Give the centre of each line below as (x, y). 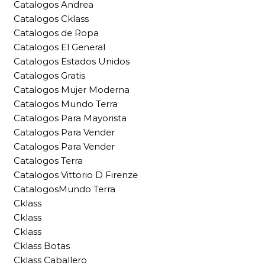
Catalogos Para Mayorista (70, 118)
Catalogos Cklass (51, 19)
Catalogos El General (59, 47)
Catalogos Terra (48, 161)
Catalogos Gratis (49, 76)
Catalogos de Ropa (56, 33)
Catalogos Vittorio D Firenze (76, 175)
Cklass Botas (42, 246)
